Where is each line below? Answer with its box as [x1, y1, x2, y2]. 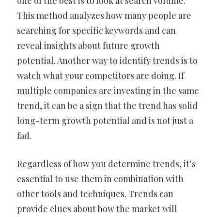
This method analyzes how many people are [17, 10, 191, 21]
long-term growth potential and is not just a [17, 115, 193, 126]
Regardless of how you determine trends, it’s [17, 158, 196, 170]
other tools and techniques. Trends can [17, 188, 173, 200]
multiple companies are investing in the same [17, 85, 199, 96]
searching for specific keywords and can [17, 25, 176, 36]
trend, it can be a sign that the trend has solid [17, 100, 198, 111]
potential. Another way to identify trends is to [17, 55, 198, 66]
